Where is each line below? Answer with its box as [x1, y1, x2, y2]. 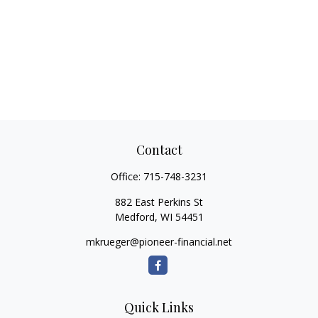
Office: [111, 170, 143, 183]
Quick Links [124, 299, 194, 316]
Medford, [114, 210, 158, 224]
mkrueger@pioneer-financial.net [86, 235, 232, 248]
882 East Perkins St [115, 195, 203, 209]
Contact [136, 141, 182, 158]
